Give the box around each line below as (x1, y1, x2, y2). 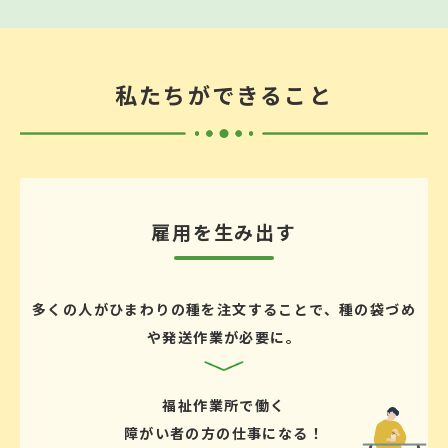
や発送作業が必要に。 (147, 327, 301, 348)
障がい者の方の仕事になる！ (123, 423, 325, 444)
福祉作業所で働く (162, 395, 286, 416)
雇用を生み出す (150, 218, 298, 246)
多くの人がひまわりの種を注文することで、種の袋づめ (32, 299, 416, 320)
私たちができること (115, 78, 333, 111)
